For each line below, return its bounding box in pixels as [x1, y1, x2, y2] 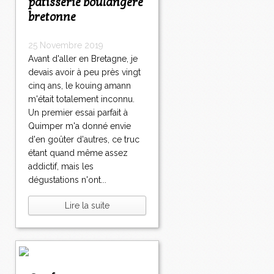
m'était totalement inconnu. [28, 94, 135, 105]
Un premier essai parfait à [28, 108, 128, 118]
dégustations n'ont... [28, 175, 106, 185]
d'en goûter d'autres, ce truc [28, 135, 139, 145]
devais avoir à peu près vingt [28, 67, 141, 78]
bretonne [28, 10, 76, 25]
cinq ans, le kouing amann [28, 81, 131, 91]
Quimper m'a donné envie [28, 121, 131, 131]
